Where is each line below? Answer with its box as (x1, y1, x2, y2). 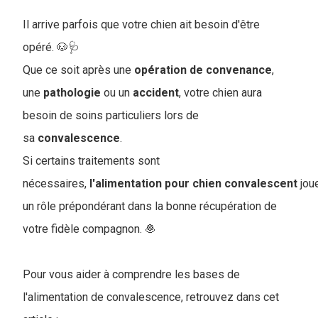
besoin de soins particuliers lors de (23, 108, 199, 122)
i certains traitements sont (30, 153, 160, 168)
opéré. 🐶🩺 (23, 40, 79, 54)
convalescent (224, 176, 297, 190)
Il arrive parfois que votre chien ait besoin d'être (23, 17, 260, 31)
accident (133, 85, 179, 99)
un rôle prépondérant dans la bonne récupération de (23, 199, 277, 213)
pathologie (43, 85, 101, 99)
